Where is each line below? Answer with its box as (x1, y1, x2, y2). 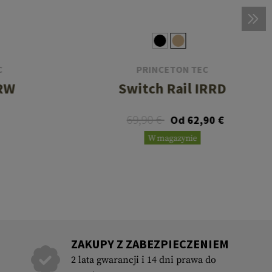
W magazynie (148, 133, 197, 144)
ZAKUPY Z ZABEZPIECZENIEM (70, 236, 229, 252)
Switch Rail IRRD (118, 79, 226, 98)
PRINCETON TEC (136, 63, 209, 76)
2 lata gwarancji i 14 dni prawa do (70, 254, 216, 267)
